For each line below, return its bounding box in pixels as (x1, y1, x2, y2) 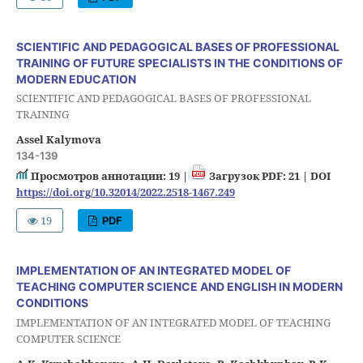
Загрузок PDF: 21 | (206, 169, 310, 184)
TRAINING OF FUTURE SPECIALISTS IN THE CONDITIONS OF (15, 55, 343, 70)
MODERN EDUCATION (15, 71, 136, 86)
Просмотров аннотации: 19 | (28, 169, 190, 184)
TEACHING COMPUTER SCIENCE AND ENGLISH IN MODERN (15, 280, 343, 294)
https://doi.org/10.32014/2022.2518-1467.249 (15, 185, 235, 200)
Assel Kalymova (15, 132, 101, 147)
